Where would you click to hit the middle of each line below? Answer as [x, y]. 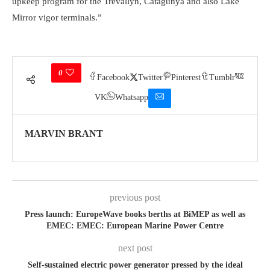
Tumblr [222, 77]
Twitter [150, 77]
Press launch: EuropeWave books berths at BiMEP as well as [135, 214]
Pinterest [186, 77]
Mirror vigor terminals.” [57, 17]
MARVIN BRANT [64, 133]
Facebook [113, 77]
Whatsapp [131, 98]
